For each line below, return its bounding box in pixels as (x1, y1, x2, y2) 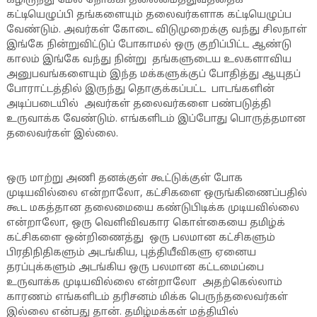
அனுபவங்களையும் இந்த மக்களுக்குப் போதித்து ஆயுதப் (6, 69, 301, 81)
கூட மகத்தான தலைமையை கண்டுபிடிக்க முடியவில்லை (6, 202, 299, 214)
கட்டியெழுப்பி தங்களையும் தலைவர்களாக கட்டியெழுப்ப (6, 9, 292, 21)
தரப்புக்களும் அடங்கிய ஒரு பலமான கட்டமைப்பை (6, 262, 264, 274)
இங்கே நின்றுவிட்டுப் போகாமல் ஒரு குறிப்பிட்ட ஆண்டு (6, 39, 292, 51)
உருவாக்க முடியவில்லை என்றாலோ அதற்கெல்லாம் (6, 277, 282, 289)
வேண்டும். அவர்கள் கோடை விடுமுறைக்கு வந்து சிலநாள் (6, 24, 307, 36)
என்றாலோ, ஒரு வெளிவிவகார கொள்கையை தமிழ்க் (6, 217, 285, 229)
